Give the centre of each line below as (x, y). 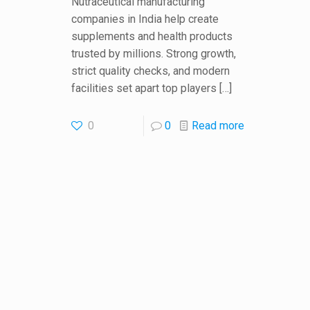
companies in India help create (145, 19)
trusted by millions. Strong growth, (154, 54)
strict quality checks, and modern (151, 71)
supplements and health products (152, 37)
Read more (218, 126)
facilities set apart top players (144, 89)
